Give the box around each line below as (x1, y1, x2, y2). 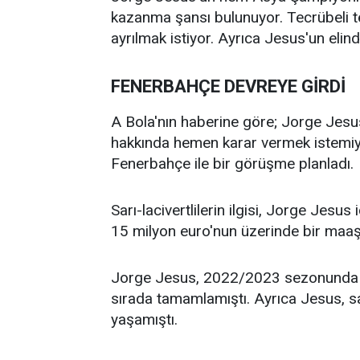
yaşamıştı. (111, 309, 178, 329)
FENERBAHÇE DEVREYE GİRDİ (111, 76, 346, 96)
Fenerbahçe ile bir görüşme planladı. (111, 153, 354, 173)
